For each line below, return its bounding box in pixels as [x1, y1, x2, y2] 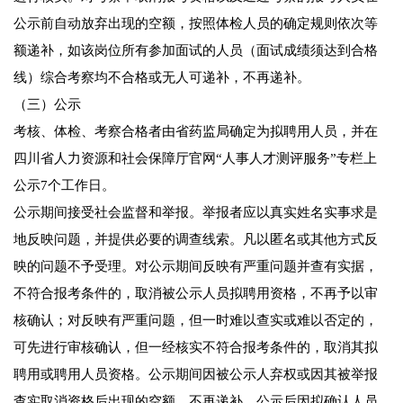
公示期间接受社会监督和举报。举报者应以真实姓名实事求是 [13, 205, 378, 220]
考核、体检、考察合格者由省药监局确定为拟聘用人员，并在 [13, 124, 378, 139]
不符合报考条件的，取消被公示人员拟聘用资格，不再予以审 [13, 286, 378, 301]
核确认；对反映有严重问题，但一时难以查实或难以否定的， [13, 313, 378, 328]
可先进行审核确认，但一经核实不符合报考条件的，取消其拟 [13, 340, 378, 355]
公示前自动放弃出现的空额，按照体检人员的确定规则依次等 [13, 16, 378, 31]
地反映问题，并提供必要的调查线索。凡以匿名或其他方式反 [13, 232, 378, 247]
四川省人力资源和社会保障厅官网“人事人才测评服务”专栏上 [13, 151, 377, 166]
